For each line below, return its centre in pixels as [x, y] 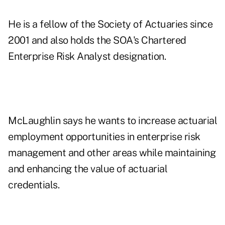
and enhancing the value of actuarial [88, 169]
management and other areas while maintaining [112, 153]
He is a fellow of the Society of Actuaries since [110, 24]
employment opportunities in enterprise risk [104, 137]
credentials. [34, 185]
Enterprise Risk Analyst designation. [87, 57]
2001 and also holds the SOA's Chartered [97, 40]
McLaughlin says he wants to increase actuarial [113, 121]
